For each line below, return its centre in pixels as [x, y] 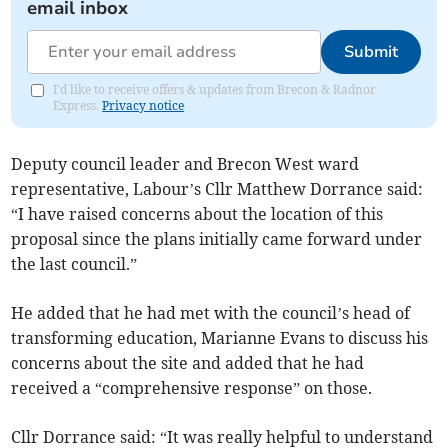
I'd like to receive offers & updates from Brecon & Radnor [215, 90]
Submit [370, 52]
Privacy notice [143, 106]
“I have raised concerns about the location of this [197, 214]
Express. [78, 106]
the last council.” [74, 264]
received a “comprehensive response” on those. [192, 388]
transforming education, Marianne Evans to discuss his [220, 338]
